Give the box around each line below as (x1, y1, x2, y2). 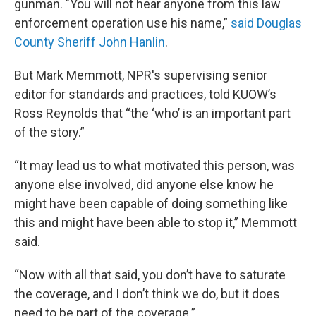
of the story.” (14, 124, 85, 140)
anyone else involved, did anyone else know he (14, 176, 274, 192)
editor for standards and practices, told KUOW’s (14, 86, 276, 102)
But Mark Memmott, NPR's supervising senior (14, 67, 267, 83)
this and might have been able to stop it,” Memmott (14, 214, 297, 230)
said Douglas (231, 15, 302, 30)
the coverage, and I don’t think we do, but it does (14, 286, 280, 301)
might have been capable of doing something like (14, 195, 288, 211)
